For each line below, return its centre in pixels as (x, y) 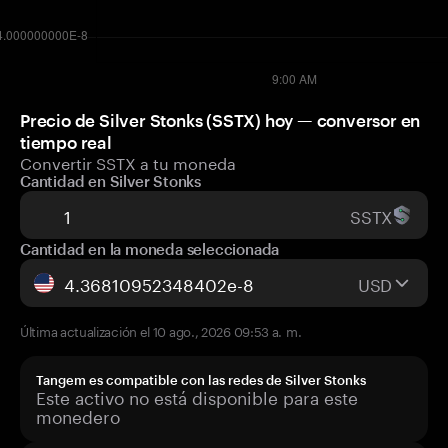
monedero (78, 415)
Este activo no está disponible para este (197, 396)
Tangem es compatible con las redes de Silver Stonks (201, 380)
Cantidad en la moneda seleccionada (150, 249)
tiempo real (66, 142)
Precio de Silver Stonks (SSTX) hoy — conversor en (220, 120)
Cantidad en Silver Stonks (110, 181)
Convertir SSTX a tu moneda (128, 161)
